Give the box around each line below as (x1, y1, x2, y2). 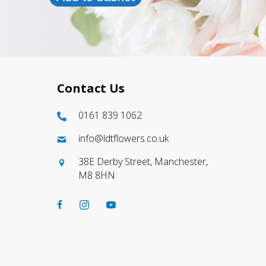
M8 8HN (78, 169, 115, 182)
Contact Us (57, 80, 125, 97)
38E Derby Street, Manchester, (78, 155, 208, 169)
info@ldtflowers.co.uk (78, 132, 169, 145)
